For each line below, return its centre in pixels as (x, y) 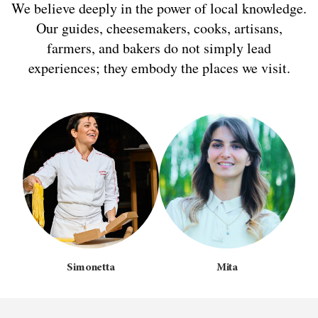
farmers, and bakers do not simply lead (159, 48)
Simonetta (91, 267)
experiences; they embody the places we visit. (159, 67)
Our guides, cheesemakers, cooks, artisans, (159, 28)
